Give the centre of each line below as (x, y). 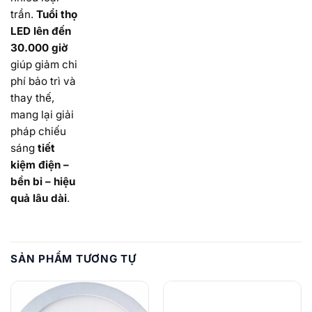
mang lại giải (42, 115)
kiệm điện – (40, 165)
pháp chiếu (38, 132)
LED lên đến (41, 31)
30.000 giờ (39, 48)
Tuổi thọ (57, 15)
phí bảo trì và (43, 81)
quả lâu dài (39, 198)
